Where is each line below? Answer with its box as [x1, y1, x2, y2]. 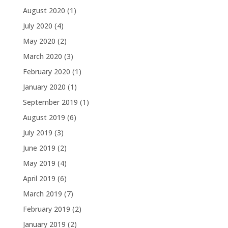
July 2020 [22, 21, 52, 31]
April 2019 [22, 174, 55, 183]
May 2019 [22, 158, 55, 168]
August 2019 [22, 112, 65, 122]
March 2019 [22, 189, 62, 198]
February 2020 [22, 67, 70, 76]
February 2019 [22, 204, 70, 214]
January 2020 [22, 82, 66, 92]
